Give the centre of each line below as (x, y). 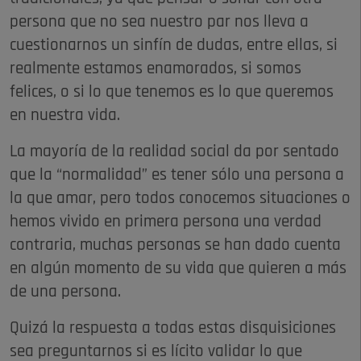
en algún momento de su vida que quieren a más (178, 268)
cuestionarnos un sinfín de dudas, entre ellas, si (174, 45)
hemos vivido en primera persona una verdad (166, 222)
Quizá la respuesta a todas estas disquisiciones (173, 328)
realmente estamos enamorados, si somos (156, 68)
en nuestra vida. (65, 115)
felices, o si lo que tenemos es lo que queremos (172, 92)
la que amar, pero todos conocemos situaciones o (180, 198)
